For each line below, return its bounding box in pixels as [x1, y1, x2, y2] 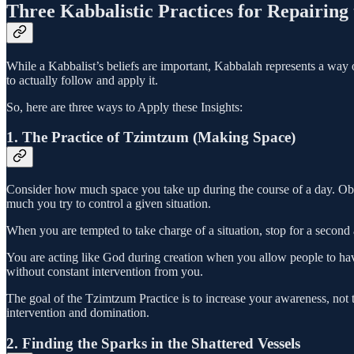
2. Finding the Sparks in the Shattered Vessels [6, 334, 300, 352]
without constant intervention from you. [6, 264, 203, 278]
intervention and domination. [6, 305, 149, 319]
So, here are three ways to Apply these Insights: [6, 100, 243, 114]
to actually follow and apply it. [6, 73, 158, 87]
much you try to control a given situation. [6, 196, 211, 210]
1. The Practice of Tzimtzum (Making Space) [6, 129, 296, 146]
